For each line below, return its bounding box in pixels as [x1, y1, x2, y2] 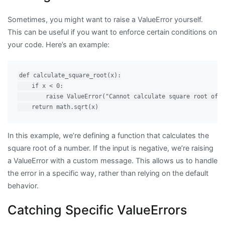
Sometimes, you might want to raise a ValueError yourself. [8, 15, 203, 24]
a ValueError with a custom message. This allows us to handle [8, 156, 217, 165]
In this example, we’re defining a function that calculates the [8, 131, 209, 140]
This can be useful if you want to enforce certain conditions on [8, 27, 217, 36]
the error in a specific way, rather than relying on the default [8, 168, 208, 177]
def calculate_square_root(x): [19, 72, 121, 79]
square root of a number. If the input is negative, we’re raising [8, 143, 213, 152]
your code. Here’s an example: [8, 40, 109, 49]
